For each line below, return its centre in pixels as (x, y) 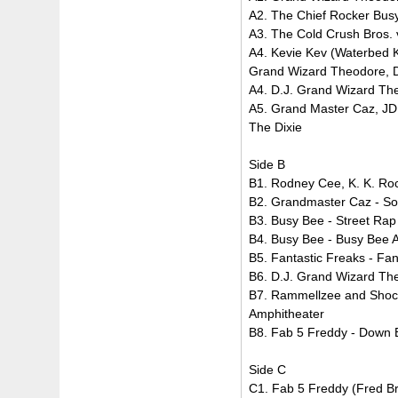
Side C (268, 369)
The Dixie (276, 127)
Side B (267, 164)
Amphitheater (287, 313)
